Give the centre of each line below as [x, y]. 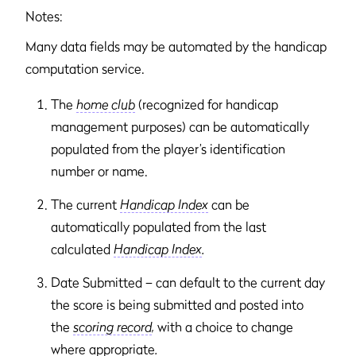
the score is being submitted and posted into [177, 304]
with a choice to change [225, 326]
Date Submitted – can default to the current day [188, 282]
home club [106, 104]
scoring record [112, 326]
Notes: [44, 15]
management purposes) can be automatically [180, 126]
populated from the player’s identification [168, 148]
